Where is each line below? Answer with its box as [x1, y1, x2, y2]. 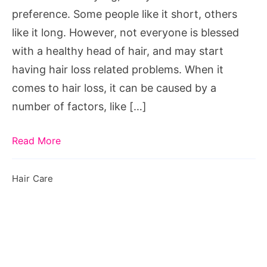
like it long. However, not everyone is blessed [12, 26, 239, 39]
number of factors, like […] [12, 100, 147, 113]
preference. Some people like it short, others [12, 7, 237, 20]
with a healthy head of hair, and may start [12, 44, 223, 57]
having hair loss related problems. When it [12, 63, 223, 76]
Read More [12, 134, 61, 147]
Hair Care [12, 172, 54, 184]
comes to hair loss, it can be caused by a [12, 81, 216, 94]
